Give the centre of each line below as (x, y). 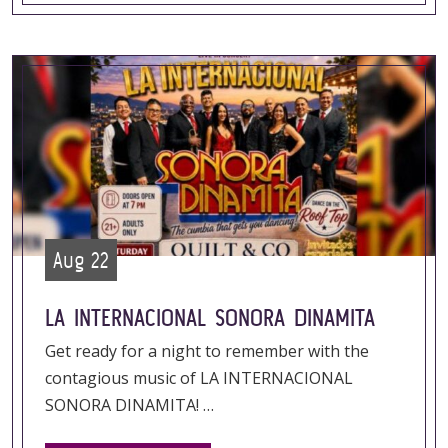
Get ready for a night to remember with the (207, 351)
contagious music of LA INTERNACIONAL (199, 378)
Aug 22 (81, 260)
